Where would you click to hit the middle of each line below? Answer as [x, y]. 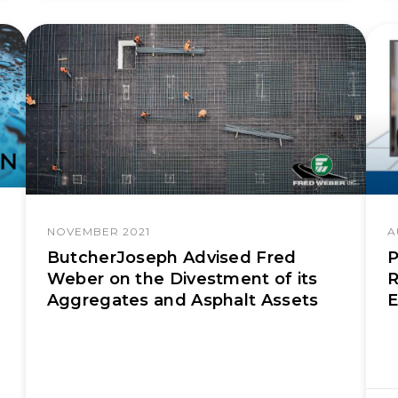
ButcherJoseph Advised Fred [171, 257]
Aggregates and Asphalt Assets [183, 300]
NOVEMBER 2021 [98, 231]
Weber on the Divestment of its [182, 279]
